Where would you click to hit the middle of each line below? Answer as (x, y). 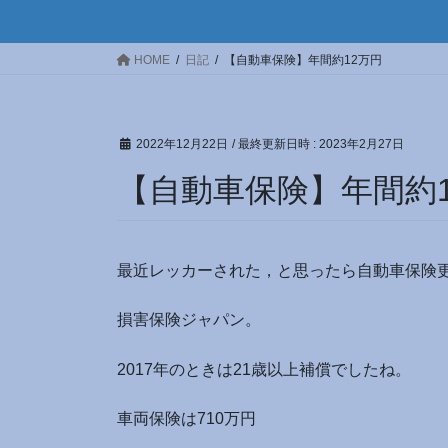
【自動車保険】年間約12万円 (303, 60)
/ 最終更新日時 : (275, 144)
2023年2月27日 (361, 144)
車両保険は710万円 (186, 418)
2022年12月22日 (182, 144)
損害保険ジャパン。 (189, 320)
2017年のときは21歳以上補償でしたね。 (264, 369)
